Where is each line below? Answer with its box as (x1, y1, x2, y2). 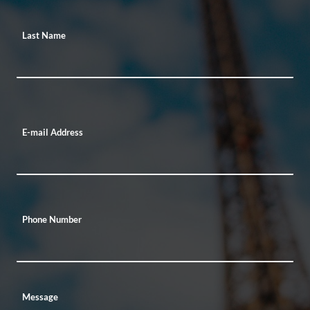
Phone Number (22, 214, 82, 225)
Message (22, 291, 58, 302)
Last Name (22, 30, 66, 41)
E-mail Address (22, 127, 83, 138)
